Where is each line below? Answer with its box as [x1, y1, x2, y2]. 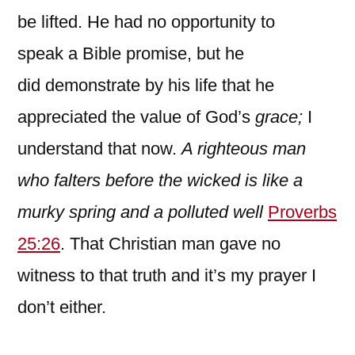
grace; [255, 106, 307, 127]
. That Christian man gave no [60, 233, 281, 254]
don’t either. [17, 296, 106, 317]
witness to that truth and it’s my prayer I [17, 265, 316, 285]
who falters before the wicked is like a [17, 170, 303, 190]
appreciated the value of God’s [17, 106, 255, 127]
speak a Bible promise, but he [17, 43, 244, 63]
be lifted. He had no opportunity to [17, 11, 275, 32]
